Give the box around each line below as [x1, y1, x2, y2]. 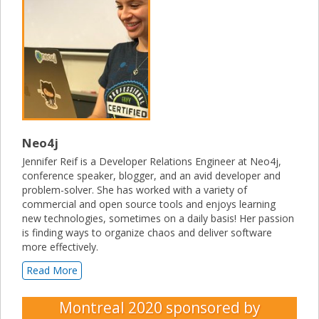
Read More [26, 263, 78, 278]
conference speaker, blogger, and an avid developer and [22, 169, 281, 183]
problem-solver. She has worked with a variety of [22, 183, 247, 197]
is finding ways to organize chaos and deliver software [22, 226, 272, 240]
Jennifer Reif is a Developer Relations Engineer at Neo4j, [22, 155, 281, 169]
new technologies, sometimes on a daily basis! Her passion [22, 211, 294, 226]
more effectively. [22, 240, 98, 254]
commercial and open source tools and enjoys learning [22, 197, 276, 211]
